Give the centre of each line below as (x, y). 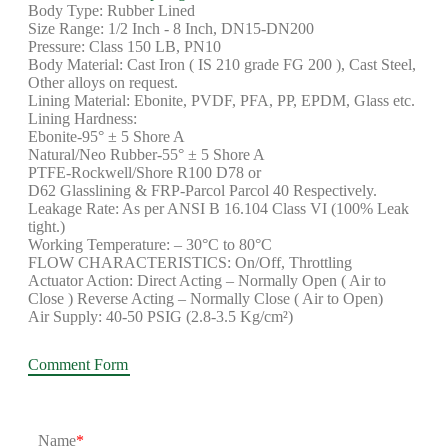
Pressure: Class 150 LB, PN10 (124, 46)
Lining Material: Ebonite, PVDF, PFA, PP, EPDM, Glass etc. (221, 100)
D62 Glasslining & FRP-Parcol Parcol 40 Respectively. (202, 190)
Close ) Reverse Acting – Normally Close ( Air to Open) (205, 298)
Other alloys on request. (103, 82)
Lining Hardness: (84, 118)
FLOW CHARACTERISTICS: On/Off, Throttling (190, 262)
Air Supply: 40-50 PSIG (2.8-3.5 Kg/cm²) (160, 316)
